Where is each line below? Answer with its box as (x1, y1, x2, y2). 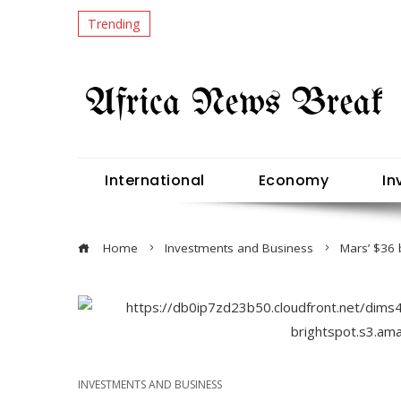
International (105, 169, 205, 191)
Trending (88, 14, 141, 32)
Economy (258, 169, 328, 191)
